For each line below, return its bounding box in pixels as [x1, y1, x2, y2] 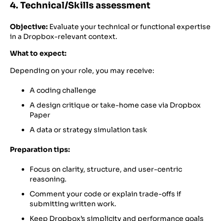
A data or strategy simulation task [30, 125, 147, 134]
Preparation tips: [10, 145, 70, 154]
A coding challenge [30, 85, 96, 95]
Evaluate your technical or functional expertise [48, 22, 211, 31]
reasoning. [30, 174, 67, 184]
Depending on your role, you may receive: [10, 66, 154, 75]
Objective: [10, 22, 48, 31]
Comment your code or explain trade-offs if [30, 189, 181, 198]
